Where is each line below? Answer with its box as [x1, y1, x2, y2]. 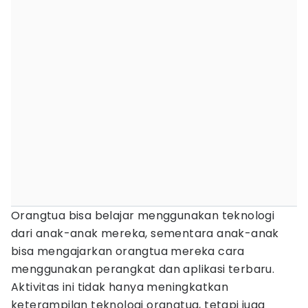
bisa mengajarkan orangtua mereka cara [11, 243, 245, 259]
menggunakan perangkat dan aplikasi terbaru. [11, 261, 275, 277]
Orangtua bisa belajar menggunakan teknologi [11, 208, 275, 223]
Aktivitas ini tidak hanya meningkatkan [11, 279, 229, 295]
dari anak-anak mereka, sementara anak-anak [11, 225, 279, 241]
